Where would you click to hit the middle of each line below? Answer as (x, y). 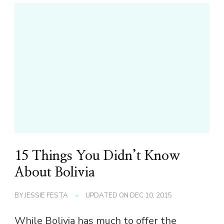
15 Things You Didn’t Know (97, 156)
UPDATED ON (108, 196)
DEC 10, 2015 (151, 196)
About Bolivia (55, 173)
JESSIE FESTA (46, 196)
